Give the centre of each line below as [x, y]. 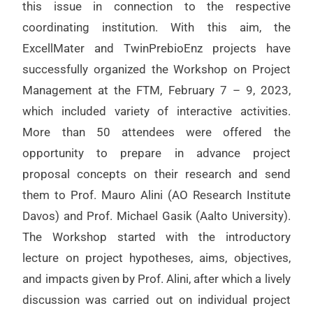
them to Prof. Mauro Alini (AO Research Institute [156, 195]
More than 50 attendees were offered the [156, 132]
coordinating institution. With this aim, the [156, 27]
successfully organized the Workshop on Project [156, 69]
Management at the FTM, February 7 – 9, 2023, [156, 90]
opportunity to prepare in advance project [156, 153]
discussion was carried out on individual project [156, 299]
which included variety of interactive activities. [156, 111]
